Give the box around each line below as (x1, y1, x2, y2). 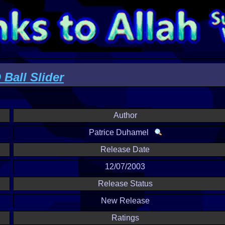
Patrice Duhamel (88, 128, 155, 137)
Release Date (100, 145, 150, 154)
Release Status (97, 179, 153, 188)
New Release (100, 196, 150, 205)
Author (113, 111, 137, 120)
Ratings (111, 213, 139, 222)
